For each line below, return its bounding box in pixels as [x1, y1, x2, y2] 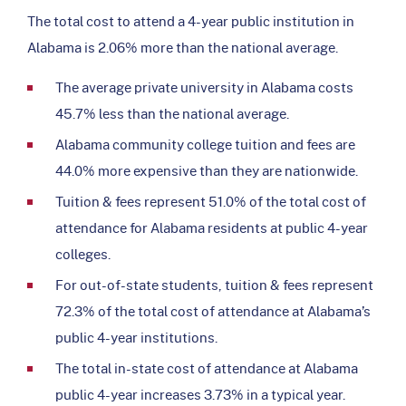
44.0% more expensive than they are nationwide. [55, 159, 358, 180]
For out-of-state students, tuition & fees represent [55, 274, 373, 295]
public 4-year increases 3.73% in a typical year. [55, 383, 345, 404]
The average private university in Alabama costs [55, 76, 353, 97]
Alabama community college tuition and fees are [55, 133, 355, 154]
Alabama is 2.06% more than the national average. [27, 36, 338, 57]
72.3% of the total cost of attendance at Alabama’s [55, 300, 371, 321]
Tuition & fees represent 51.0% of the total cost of [55, 190, 366, 211]
